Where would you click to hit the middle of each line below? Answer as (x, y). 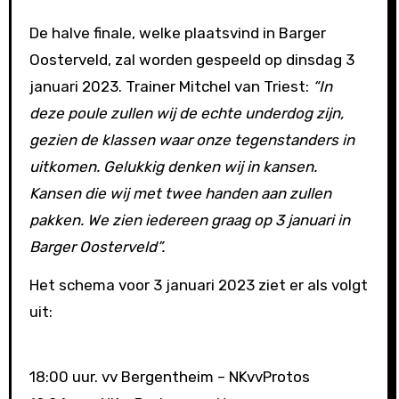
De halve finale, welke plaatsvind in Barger (177, 33)
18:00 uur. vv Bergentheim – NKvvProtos (169, 376)
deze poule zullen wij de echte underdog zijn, (186, 114)
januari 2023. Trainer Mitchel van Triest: (171, 87)
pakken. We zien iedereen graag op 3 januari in (189, 220)
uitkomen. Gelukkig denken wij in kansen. (173, 167)
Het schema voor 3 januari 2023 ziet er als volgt (198, 285)
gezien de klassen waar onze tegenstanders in (191, 140)
